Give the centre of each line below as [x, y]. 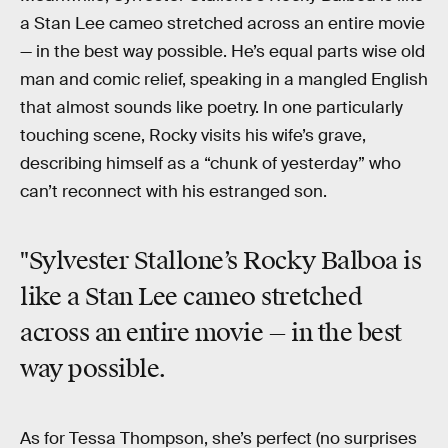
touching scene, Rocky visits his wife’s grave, [193, 135]
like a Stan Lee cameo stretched [191, 297]
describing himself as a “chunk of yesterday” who [210, 163]
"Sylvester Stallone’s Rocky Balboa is [221, 261]
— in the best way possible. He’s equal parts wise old [222, 51]
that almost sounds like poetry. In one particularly [211, 107]
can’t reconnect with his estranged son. [173, 191]
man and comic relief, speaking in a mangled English [224, 79]
